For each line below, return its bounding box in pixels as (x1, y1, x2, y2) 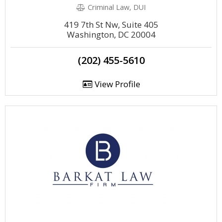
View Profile (92, 78, 140, 90)
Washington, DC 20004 (66, 29, 156, 40)
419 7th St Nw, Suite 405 (63, 19, 159, 30)
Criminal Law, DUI (85, 2, 146, 12)
